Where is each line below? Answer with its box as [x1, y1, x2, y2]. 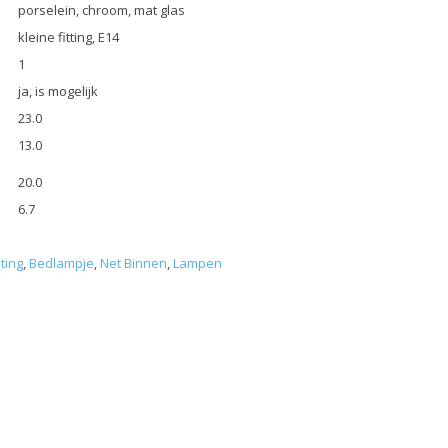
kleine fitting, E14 [18, 28, 119, 47]
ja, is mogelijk [18, 82, 98, 101]
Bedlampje [29, 254, 94, 273]
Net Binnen [100, 254, 167, 273]
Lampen [173, 254, 222, 273]
